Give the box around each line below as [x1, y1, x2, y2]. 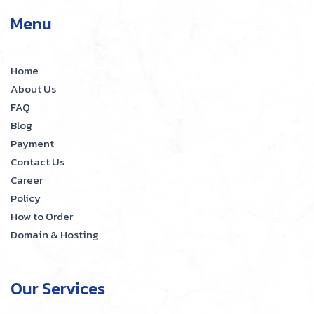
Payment [11, 135, 54, 152]
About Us [11, 81, 56, 97]
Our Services [11, 276, 105, 301]
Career [11, 172, 43, 189]
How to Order [11, 208, 73, 225]
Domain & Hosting [11, 226, 99, 243]
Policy [11, 190, 41, 207]
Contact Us [11, 153, 64, 170]
